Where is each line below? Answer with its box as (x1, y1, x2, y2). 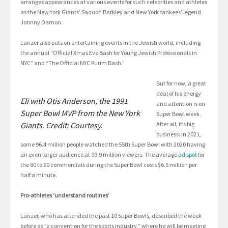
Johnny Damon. (20, 18, 63, 26)
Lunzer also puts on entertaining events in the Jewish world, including (20, 39, 201, 47)
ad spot (178, 151, 197, 159)
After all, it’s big (156, 120, 194, 128)
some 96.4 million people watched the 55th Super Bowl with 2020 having (20, 140, 205, 149)
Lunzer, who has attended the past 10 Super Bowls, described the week (20, 212, 202, 220)
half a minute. (20, 171, 57, 179)
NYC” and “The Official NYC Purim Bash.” (20, 59, 125, 67)
